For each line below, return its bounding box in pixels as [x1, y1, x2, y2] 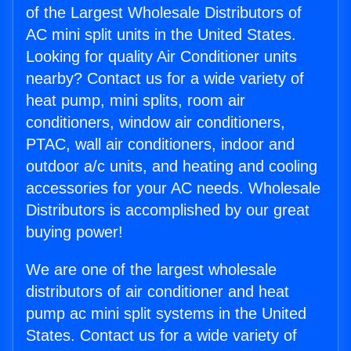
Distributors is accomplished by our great [26, 201, 309, 219]
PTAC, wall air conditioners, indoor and [26, 136, 295, 154]
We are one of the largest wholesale [26, 261, 277, 279]
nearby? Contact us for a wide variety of [26, 70, 304, 88]
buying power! [26, 223, 123, 241]
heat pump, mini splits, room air [26, 92, 245, 110]
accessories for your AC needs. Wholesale [26, 179, 320, 197]
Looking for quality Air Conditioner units [26, 48, 297, 66]
